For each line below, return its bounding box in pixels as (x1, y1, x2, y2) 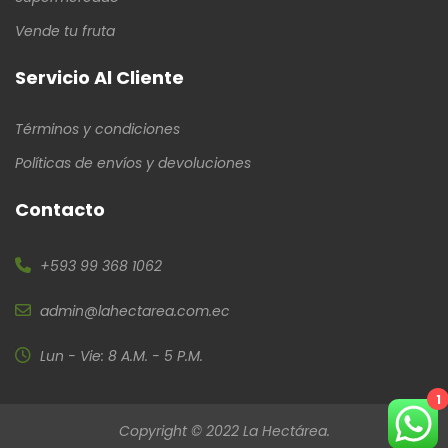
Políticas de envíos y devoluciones (15, 153, 251, 174)
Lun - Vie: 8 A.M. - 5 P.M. (40, 346, 203, 367)
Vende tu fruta (15, 21, 115, 42)
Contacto (15, 197, 105, 223)
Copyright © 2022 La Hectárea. (118, 421, 330, 442)
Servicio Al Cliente (15, 65, 184, 91)
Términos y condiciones (15, 119, 180, 140)
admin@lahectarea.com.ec (40, 301, 230, 322)
